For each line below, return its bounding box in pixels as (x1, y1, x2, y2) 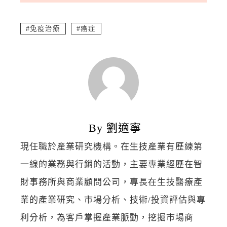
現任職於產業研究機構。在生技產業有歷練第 (20, 142, 203, 152)
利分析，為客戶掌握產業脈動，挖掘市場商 (20, 213, 194, 222)
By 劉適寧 (88, 122, 141, 134)
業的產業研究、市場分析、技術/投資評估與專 (20, 195, 206, 205)
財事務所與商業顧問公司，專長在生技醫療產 (20, 177, 203, 187)
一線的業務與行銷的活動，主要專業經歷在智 (20, 160, 203, 169)
